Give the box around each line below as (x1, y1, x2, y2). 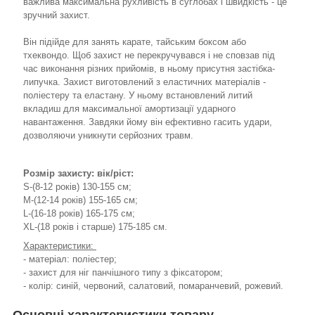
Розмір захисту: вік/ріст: (23, 168, 134, 179)
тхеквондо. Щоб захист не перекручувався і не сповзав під (23, 50, 275, 61)
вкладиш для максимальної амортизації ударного (23, 103, 236, 115)
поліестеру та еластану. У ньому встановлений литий (23, 90, 252, 101)
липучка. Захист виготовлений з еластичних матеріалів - (23, 77, 266, 88)
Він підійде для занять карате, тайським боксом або (23, 37, 246, 48)
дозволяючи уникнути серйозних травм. (23, 130, 193, 141)
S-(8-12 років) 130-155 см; (23, 181, 131, 193)
